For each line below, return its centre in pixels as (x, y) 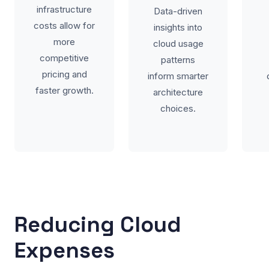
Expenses (65, 250)
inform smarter (178, 76)
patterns (178, 60)
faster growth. (64, 90)
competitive (64, 58)
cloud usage (178, 44)
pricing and (64, 74)
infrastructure (64, 9)
